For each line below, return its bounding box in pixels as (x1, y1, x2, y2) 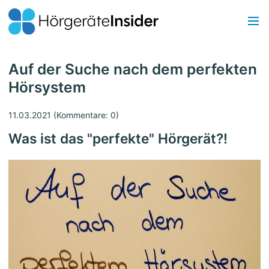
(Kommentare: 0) (51, 110, 119, 121)
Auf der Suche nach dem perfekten (8, 60, 257, 79)
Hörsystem (8, 78, 86, 97)
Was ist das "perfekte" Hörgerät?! (8, 130, 228, 147)
